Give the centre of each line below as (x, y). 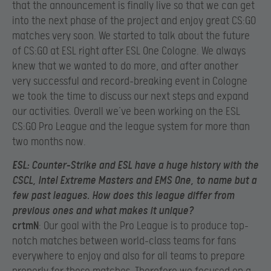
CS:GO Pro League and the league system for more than (131, 126)
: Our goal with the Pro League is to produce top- (144, 226)
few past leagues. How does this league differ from (123, 196)
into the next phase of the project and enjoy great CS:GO (134, 21)
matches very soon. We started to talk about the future (131, 36)
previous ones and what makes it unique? (103, 211)
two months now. (49, 142)
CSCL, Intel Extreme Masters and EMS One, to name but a (134, 181)
